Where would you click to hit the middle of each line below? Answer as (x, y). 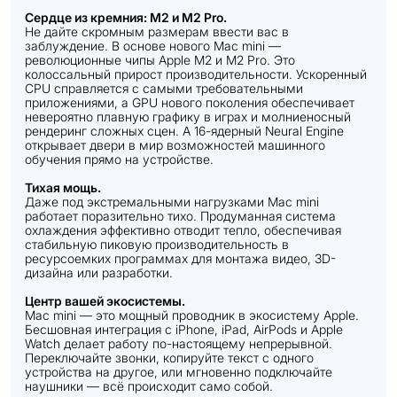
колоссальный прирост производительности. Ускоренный (196, 74)
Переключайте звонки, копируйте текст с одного (169, 358)
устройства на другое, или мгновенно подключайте (179, 372)
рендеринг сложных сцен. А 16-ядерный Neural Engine (184, 131)
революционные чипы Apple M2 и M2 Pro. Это (160, 60)
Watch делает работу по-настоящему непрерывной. (179, 343)
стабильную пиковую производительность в (157, 244)
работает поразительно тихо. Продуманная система (180, 216)
